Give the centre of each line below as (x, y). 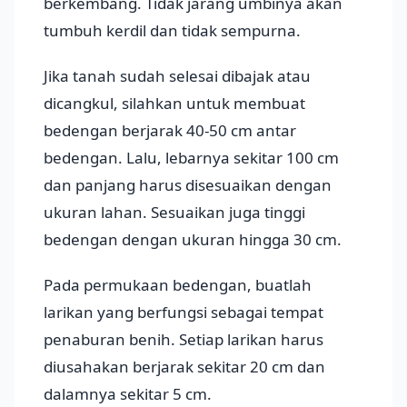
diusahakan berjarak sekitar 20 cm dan (184, 367)
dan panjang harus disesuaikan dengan (188, 185)
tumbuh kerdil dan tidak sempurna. (172, 31)
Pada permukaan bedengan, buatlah (178, 285)
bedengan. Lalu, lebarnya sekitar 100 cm (191, 158)
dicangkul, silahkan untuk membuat (174, 104)
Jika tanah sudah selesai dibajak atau (177, 76)
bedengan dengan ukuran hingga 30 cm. (193, 240)
